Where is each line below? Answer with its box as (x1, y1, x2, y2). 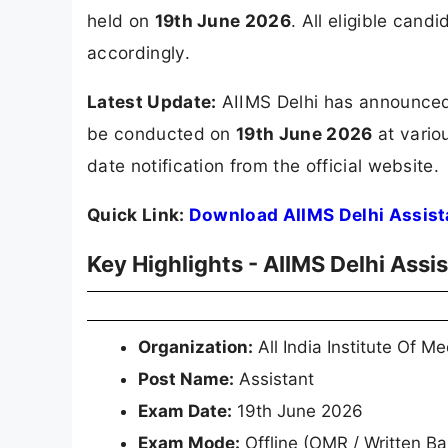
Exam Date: (138, 401, 232, 422)
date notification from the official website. (87, 155, 440, 177)
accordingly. (87, 41, 190, 63)
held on (87, 9, 155, 31)
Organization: (138, 337, 253, 358)
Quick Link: (87, 204, 189, 226)
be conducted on (87, 123, 237, 145)
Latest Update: (87, 91, 217, 113)
